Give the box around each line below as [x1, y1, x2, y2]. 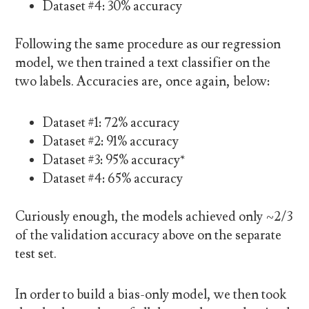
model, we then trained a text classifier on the [15, 54, 271, 72]
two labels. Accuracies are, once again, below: [15, 73, 270, 90]
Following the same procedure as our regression [15, 36, 281, 53]
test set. [15, 246, 57, 263]
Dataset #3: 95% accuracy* [43, 151, 186, 168]
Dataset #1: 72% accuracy [43, 114, 180, 131]
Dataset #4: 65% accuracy [43, 170, 183, 187]
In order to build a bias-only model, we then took [15, 286, 287, 303]
